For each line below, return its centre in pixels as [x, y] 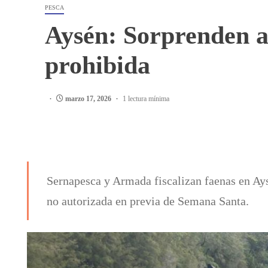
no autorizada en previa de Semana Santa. [148, 201]
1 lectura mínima [146, 99]
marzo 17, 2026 [88, 99]
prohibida [98, 65]
